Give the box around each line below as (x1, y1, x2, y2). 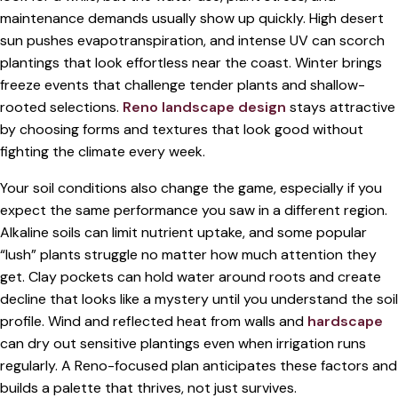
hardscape (307, 311, 383, 330)
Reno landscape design (123, 97, 286, 116)
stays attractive (286, 97, 395, 116)
